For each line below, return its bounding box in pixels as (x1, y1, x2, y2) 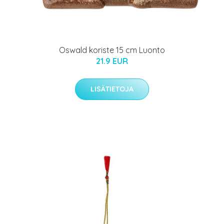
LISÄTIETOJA (90, 84, 133, 93)
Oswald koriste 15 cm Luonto (59, 44, 165, 55)
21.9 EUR (96, 55, 128, 66)
